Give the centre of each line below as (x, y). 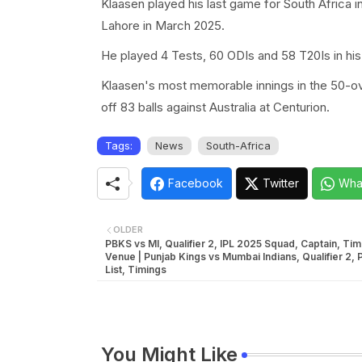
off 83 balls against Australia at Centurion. (215, 107)
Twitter (280, 183)
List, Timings (135, 269)
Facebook (195, 183)
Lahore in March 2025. (162, 25)
